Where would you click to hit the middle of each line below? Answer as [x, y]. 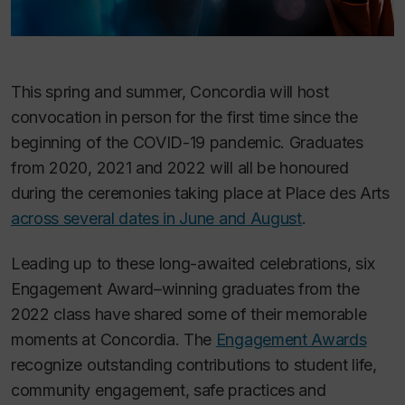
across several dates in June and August [156, 218]
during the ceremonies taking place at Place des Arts [200, 193]
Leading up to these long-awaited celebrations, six [193, 264]
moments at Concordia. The [113, 339]
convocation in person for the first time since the [184, 117]
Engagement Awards [291, 339]
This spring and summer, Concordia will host [170, 91]
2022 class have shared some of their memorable [189, 314]
